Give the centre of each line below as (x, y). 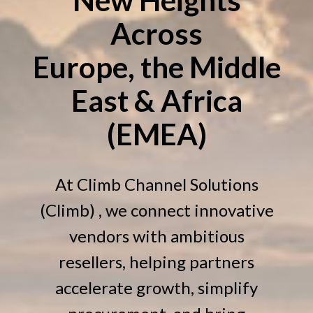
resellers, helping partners (156, 261)
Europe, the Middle (156, 66)
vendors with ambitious (156, 235)
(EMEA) (156, 133)
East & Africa (156, 100)
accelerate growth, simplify (156, 287)
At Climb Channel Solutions (156, 184)
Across (156, 33)
